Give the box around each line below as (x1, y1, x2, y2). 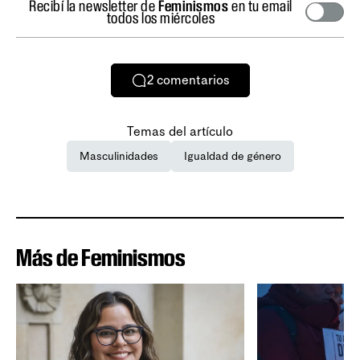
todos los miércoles (106, 8, 215, 27)
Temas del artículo (127, 123, 233, 139)
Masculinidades (79, 149, 158, 163)
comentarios (156, 72, 230, 88)
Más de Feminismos (16, 243, 186, 272)
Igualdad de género (183, 149, 281, 163)
